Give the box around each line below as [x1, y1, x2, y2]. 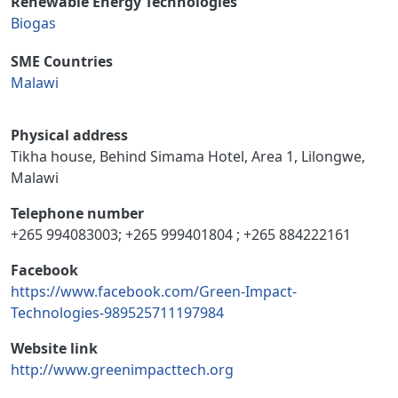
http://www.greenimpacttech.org [11, 360, 234, 380]
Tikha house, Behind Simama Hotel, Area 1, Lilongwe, [11, 147, 365, 167]
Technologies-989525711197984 [11, 303, 224, 323]
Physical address [11, 125, 128, 146]
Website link [11, 338, 98, 359]
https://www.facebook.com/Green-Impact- [11, 282, 297, 302]
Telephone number [11, 203, 144, 224]
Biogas [11, 12, 56, 33]
